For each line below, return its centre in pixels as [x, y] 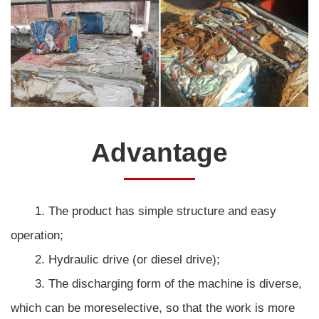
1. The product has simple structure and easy [143, 211]
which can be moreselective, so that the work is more [153, 308]
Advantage [159, 152]
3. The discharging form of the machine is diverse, [156, 283]
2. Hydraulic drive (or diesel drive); [115, 259]
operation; [37, 235]
